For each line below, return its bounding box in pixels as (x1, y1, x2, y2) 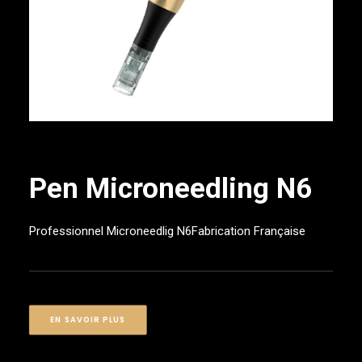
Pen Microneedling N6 (29, 172, 312, 205)
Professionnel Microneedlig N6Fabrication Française (29, 224, 305, 238)
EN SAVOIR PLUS (49, 314, 126, 326)
